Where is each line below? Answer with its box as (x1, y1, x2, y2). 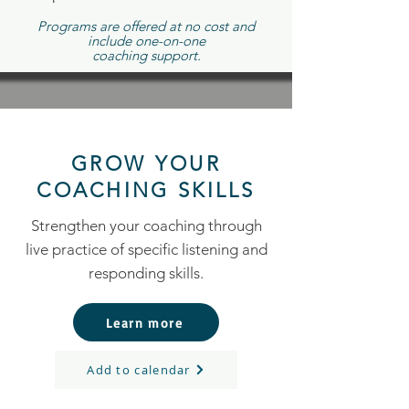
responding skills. (89, 264, 204, 282)
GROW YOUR (71, 152, 221, 176)
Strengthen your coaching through (30, 216, 262, 235)
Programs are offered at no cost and (37, 17, 255, 35)
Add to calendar (87, 362, 191, 378)
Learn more (106, 314, 183, 330)
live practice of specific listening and (25, 240, 267, 258)
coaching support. (91, 47, 201, 64)
